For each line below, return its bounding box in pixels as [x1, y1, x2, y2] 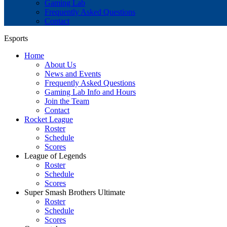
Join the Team [45, 97, 89, 105]
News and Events [45, 69, 101, 78]
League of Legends [24, 152, 86, 160]
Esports [4, 34, 28, 43]
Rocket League [24, 115, 73, 124]
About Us [45, 60, 76, 69]
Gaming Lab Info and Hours [45, 88, 136, 96]
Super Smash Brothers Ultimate [24, 188, 125, 197]
